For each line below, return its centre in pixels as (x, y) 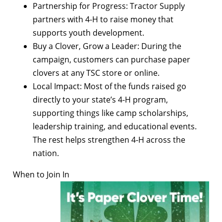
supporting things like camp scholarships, (111, 113)
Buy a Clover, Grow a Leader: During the (107, 46)
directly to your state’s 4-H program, (100, 99)
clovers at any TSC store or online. (96, 73)
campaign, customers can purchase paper (111, 59)
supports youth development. (88, 32)
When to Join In (41, 174)
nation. (46, 153)
